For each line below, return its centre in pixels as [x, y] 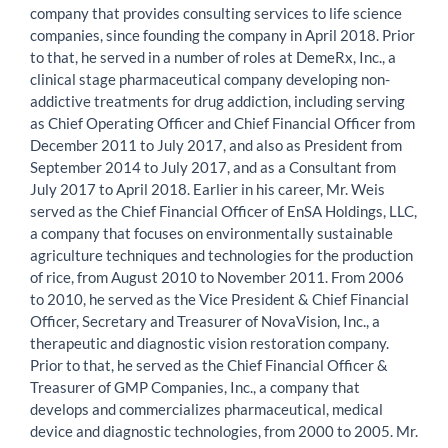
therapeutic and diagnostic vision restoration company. [209, 342]
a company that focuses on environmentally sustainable [211, 232]
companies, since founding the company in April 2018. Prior [222, 34]
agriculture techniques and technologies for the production [221, 254]
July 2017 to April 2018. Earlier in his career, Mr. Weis [207, 188]
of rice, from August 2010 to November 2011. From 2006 [217, 276]
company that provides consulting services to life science [216, 12]
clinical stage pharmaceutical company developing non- [210, 78]
